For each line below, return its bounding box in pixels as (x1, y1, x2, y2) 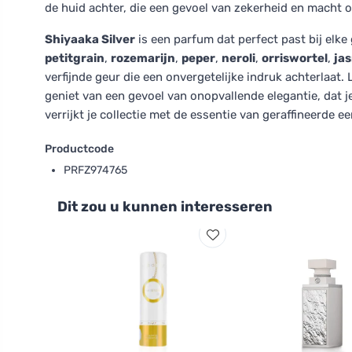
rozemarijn (111, 51, 175, 65)
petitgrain (45, 51, 104, 65)
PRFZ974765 (64, 163, 127, 177)
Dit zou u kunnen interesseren (57, 198, 273, 215)
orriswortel (262, 51, 328, 65)
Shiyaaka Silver (45, 32, 135, 46)
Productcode (45, 142, 114, 156)
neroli (222, 51, 255, 65)
